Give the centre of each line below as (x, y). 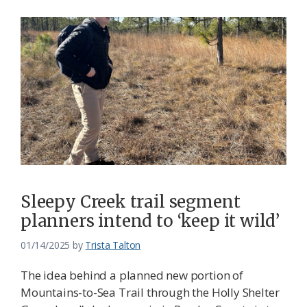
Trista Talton (113, 245)
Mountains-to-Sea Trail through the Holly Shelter (150, 292)
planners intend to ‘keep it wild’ (150, 221)
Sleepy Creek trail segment (131, 201)
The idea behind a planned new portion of (132, 275)
